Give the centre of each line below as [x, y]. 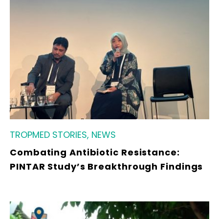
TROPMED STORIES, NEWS [63, 134]
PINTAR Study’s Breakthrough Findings [107, 166]
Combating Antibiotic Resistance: [95, 152]
